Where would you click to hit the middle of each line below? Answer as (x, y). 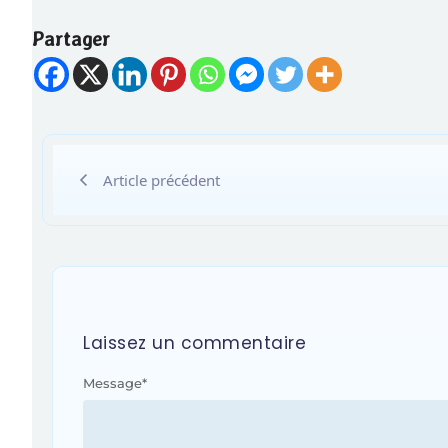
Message (112, 383)
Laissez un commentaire (194, 343)
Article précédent (161, 180)
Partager (71, 39)
